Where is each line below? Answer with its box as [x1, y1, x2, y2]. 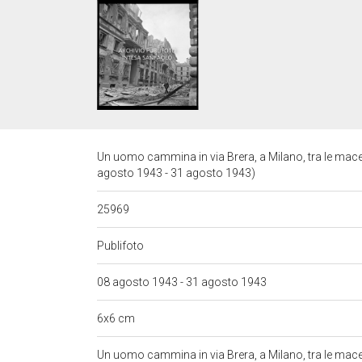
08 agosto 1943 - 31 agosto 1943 [97, 276, 269, 288]
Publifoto [97, 239, 146, 252]
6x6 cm [97, 311, 137, 325]
